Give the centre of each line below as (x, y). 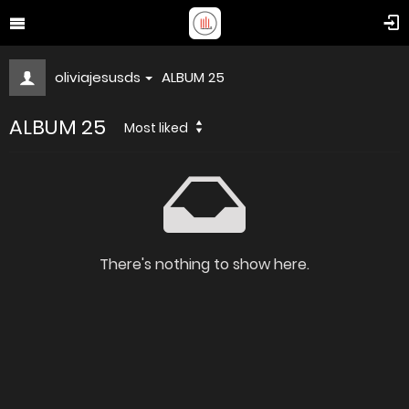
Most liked (156, 128)
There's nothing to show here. (204, 264)
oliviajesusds (98, 77)
